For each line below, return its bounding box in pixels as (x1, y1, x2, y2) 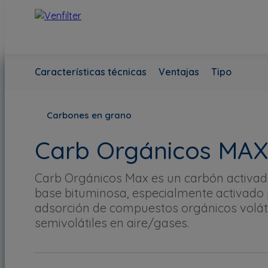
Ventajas (159, 66, 199, 78)
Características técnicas (35, 66, 147, 78)
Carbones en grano (47, 109, 132, 121)
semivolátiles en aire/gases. (35, 215, 189, 230)
